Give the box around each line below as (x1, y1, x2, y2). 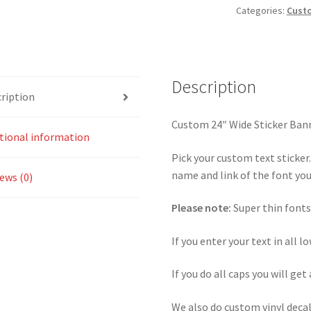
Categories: (235, 4, 287, 17)
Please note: (171, 201, 232, 215)
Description (171, 76, 257, 99)
